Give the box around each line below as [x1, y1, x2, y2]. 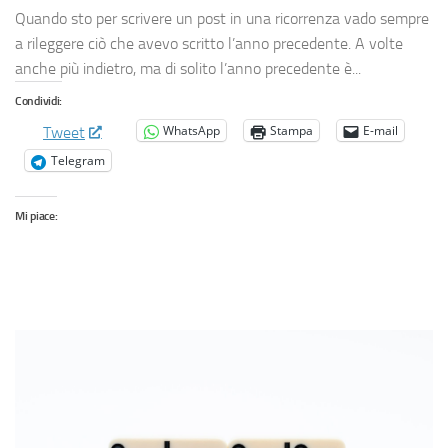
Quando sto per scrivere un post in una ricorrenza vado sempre [15, 9, 429, 29]
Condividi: [15, 94, 62, 109]
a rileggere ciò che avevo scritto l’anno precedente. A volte [15, 34, 403, 54]
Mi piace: [15, 209, 58, 224]
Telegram [51, 152, 105, 170]
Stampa [269, 122, 313, 140]
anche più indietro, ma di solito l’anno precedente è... [15, 59, 361, 79]
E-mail [362, 122, 398, 140]
